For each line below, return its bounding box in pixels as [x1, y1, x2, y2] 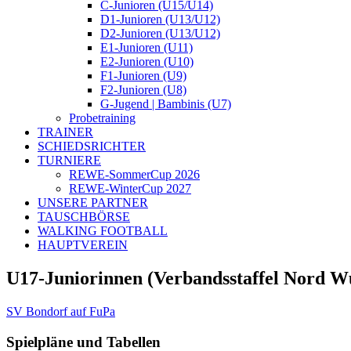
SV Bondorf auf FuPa [6, 304, 115, 318]
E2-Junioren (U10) [100, 55, 194, 68]
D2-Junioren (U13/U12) [100, 27, 220, 40]
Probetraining [69, 111, 136, 125]
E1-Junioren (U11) [100, 41, 193, 54]
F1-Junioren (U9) [100, 69, 186, 82]
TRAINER [38, 125, 93, 139]
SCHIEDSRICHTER [38, 139, 146, 153]
